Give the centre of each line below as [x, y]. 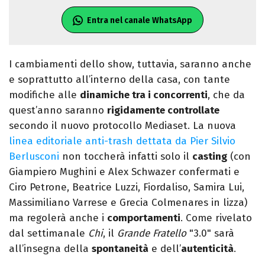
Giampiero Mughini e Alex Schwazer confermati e [124, 172]
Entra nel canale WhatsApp [140, 21]
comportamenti [144, 218]
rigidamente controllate [163, 111]
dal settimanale [49, 234]
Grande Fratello [153, 234]
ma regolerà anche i [58, 218]
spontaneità [120, 249]
